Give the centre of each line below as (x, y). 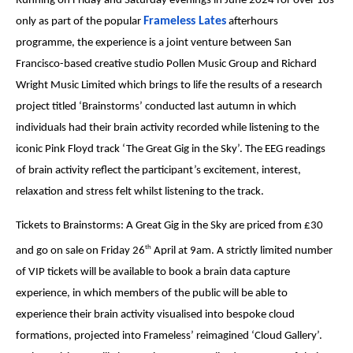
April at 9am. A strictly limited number (242, 251)
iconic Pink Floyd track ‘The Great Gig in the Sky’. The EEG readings (170, 149)
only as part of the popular (78, 21)
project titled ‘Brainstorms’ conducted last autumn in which (156, 106)
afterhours (253, 21)
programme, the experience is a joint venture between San (153, 43)
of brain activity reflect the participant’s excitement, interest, (158, 170)
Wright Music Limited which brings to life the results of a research (169, 85)
